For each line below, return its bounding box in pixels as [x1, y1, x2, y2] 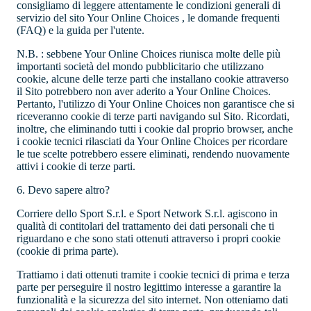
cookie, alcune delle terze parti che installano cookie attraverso [17, 73, 289, 85]
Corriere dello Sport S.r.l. [17, 208, 126, 220]
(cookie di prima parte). [17, 245, 119, 258]
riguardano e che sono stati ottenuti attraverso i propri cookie [17, 233, 280, 245]
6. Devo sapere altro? [17, 184, 110, 196]
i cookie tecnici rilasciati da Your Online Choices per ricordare [17, 135, 287, 148]
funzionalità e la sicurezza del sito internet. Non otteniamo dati [17, 294, 288, 306]
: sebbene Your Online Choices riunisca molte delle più [38, 48, 280, 60]
